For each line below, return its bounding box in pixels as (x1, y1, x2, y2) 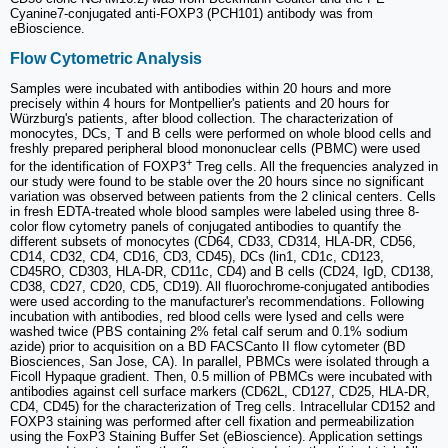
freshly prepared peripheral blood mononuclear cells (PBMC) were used (10, 140, 420, 156)
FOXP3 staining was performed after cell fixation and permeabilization (10, 414, 414, 430)
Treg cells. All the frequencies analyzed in (192, 159, 438, 175)
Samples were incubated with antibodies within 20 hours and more (10, 80, 391, 96)
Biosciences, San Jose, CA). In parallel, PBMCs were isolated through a (10, 354, 429, 370)
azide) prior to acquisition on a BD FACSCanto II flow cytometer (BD (10, 339, 405, 355)
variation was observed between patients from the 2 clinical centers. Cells (10, 189, 436, 205)
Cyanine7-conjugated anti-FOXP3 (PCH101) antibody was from (10, 6, 373, 22)
